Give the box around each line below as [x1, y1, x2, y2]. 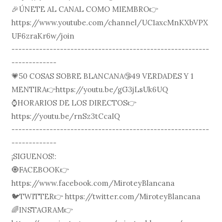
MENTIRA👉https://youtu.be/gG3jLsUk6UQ [11, 84, 168, 94]
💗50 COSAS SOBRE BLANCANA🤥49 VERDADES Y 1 [11, 71, 194, 81]
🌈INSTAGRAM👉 [11, 205, 73, 215]
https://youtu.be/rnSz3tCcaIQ [11, 111, 120, 121]
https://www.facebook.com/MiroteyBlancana [11, 178, 175, 188]
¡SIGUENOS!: [11, 151, 57, 161]
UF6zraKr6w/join [11, 31, 75, 41]
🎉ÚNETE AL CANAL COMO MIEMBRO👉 [11, 4, 159, 14]
